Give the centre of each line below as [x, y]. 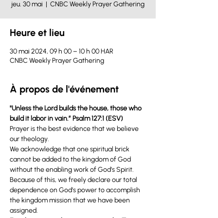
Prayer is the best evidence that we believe [75, 129]
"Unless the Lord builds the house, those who [76, 108]
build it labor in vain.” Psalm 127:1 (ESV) [67, 118]
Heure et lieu [37, 33]
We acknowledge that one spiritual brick [70, 149]
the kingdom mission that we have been [71, 200]
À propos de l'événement [64, 89]
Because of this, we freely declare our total [74, 180]
